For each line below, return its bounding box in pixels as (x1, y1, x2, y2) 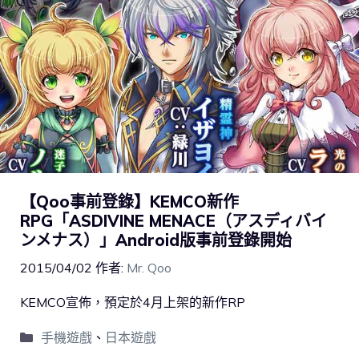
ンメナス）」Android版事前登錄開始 (20, 229, 292, 250)
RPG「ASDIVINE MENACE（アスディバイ (20, 210, 327, 231)
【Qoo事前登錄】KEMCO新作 (20, 191, 239, 212)
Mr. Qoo (127, 259, 171, 276)
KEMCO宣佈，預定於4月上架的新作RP (20, 293, 245, 310)
